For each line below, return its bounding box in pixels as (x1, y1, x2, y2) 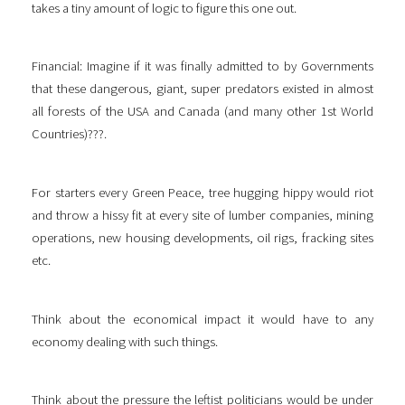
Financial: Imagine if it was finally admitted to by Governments (32, 58, 373, 75)
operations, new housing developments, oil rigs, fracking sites (32, 229, 373, 246)
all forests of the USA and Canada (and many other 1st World (32, 103, 373, 120)
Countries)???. (32, 126, 107, 143)
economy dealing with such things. (32, 333, 218, 350)
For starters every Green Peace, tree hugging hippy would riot (32, 184, 373, 201)
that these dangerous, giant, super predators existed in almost (32, 80, 373, 98)
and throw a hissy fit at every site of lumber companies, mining (32, 206, 373, 223)
